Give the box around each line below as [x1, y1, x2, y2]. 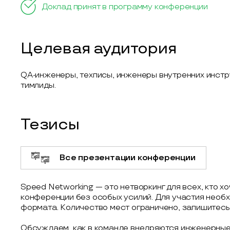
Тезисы [21, 115, 80, 134]
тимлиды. [21, 80, 56, 90]
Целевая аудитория [21, 39, 177, 58]
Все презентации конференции [60, 152, 196, 163]
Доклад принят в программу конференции [42, 2, 208, 12]
